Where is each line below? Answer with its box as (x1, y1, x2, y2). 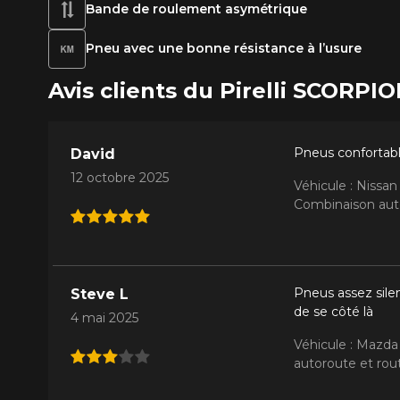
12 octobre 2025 (70, 170, 169, 187)
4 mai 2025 (70, 310, 138, 327)
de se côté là (293, 304, 373, 321)
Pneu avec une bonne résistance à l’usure (85, 40, 362, 57)
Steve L (70, 286, 129, 304)
